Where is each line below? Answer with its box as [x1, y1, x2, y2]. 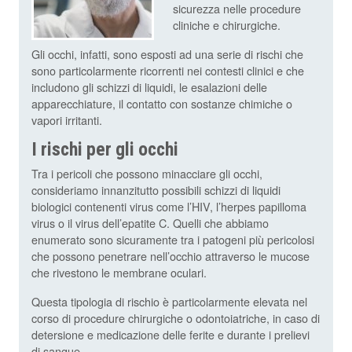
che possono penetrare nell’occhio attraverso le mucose [31, 247, 310, 265]
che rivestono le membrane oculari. [31, 264, 207, 281]
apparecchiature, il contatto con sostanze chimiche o [31, 95, 292, 112]
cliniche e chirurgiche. [173, 16, 280, 34]
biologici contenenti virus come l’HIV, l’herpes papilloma [31, 198, 306, 215]
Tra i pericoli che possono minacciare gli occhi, [31, 165, 262, 182]
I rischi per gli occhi [31, 138, 178, 161]
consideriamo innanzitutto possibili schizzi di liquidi [31, 181, 280, 199]
